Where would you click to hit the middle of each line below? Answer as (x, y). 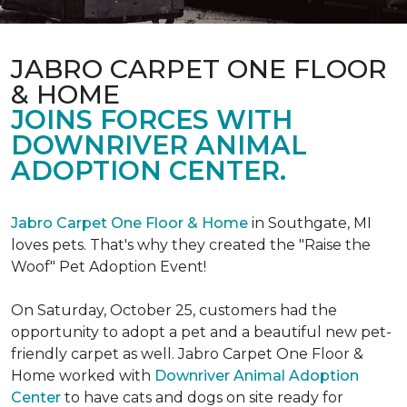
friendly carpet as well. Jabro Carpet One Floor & (187, 354)
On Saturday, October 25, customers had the (174, 310)
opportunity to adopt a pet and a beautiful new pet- (201, 332)
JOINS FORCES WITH (152, 119)
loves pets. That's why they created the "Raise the (191, 245)
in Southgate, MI (310, 223)
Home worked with (83, 376)
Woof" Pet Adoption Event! (109, 267)
